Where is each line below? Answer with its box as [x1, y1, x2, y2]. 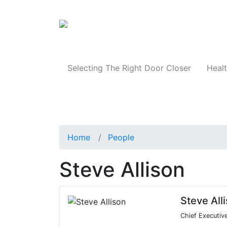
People [108, 132, 134, 143]
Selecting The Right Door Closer [67, 63, 191, 73]
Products [179, 22, 214, 32]
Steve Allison [59, 157, 185, 182]
